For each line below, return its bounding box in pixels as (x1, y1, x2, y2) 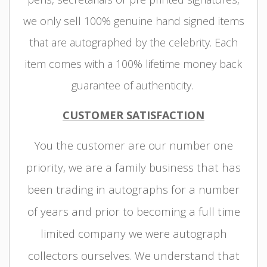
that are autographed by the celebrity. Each (29, 35, 238, 49)
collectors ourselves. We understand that (27, 247, 240, 263)
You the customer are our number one (34, 137, 233, 153)
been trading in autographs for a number (27, 181, 240, 197)
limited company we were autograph (40, 225, 227, 241)
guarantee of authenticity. (71, 77, 196, 92)
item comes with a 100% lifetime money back (25, 56, 242, 71)
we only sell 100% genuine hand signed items (23, 13, 244, 28)
